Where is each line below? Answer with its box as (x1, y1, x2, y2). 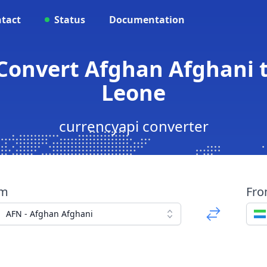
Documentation (109, 13, 185, 26)
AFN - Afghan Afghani (5, 208, 93, 219)
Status (54, 13, 85, 26)
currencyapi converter (58, 116, 209, 136)
